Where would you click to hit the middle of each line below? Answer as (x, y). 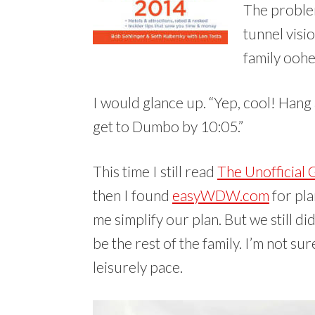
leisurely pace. (138, 266)
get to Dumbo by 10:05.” (168, 126)
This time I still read (155, 171)
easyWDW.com (221, 195)
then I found (133, 195)
